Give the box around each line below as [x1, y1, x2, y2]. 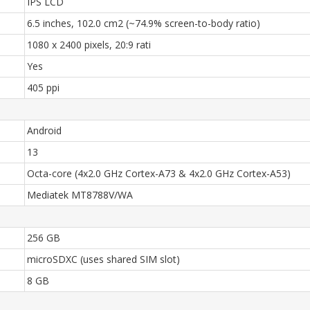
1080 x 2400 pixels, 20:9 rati [27, 38, 151, 51]
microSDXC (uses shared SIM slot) [27, 253, 180, 266]
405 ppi [27, 81, 60, 94]
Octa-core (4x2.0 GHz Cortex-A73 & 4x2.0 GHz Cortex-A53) [27, 167, 291, 180]
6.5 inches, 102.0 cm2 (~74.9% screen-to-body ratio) [27, 17, 260, 30]
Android [27, 124, 62, 137]
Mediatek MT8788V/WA [27, 188, 133, 201]
